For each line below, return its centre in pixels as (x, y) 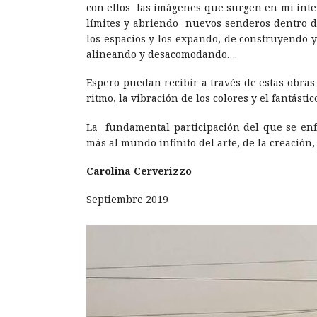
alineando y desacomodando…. (163, 54)
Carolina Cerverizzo (139, 171)
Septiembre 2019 (129, 199)
